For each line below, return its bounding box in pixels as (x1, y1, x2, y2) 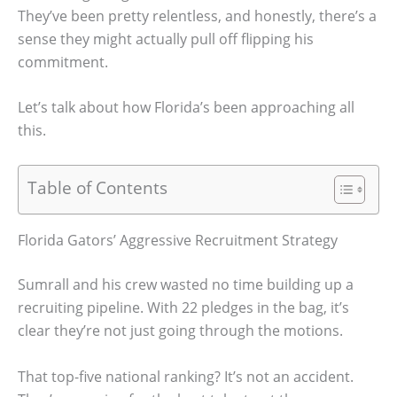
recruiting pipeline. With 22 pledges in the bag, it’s (18, 297, 349, 317)
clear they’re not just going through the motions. (18, 320, 343, 340)
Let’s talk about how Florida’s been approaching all (18, 97, 354, 118)
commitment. (18, 51, 108, 72)
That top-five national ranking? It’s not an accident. (18, 366, 354, 386)
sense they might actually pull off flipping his (18, 28, 314, 49)
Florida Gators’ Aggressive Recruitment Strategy (18, 230, 338, 250)
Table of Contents (27, 175, 167, 200)
